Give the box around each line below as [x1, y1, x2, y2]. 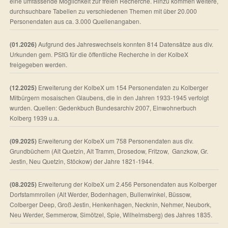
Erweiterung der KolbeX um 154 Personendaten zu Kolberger [37, 82, 208, 92]
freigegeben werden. [10, 60, 67, 69]
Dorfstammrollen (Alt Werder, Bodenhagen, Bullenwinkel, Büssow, [10, 189, 191, 198]
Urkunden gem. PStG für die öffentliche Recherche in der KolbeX [10, 49, 188, 59]
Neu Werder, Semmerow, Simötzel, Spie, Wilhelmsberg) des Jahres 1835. [10, 210, 212, 219]
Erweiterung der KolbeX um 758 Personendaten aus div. [37, 136, 193, 145]
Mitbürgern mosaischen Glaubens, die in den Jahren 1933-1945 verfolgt [10, 93, 209, 102]
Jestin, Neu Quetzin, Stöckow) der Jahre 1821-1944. [10, 156, 154, 165]
